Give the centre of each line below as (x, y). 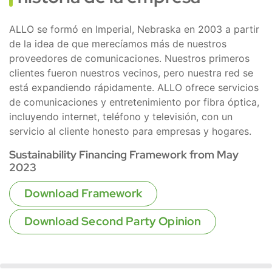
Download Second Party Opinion (113, 222)
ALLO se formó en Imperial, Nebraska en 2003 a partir (134, 29)
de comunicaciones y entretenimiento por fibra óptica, (134, 102)
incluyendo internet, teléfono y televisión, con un (121, 117)
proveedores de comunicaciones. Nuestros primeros (129, 59)
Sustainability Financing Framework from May (124, 155)
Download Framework (83, 194)
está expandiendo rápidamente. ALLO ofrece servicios (134, 88)
